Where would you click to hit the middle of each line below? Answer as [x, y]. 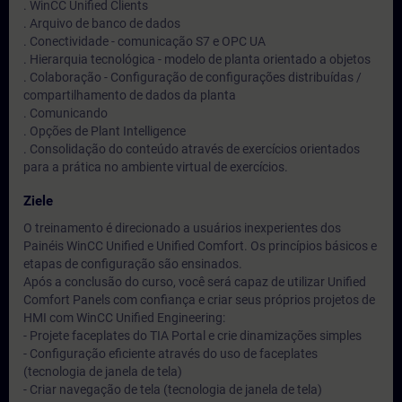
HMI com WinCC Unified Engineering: [124, 318]
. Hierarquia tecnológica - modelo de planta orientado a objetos [197, 59]
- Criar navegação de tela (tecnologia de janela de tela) [173, 389]
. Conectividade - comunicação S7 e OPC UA [144, 41]
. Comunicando [66, 113]
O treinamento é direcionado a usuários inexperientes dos [182, 228]
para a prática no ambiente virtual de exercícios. [156, 167]
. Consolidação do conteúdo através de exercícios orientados [192, 149]
